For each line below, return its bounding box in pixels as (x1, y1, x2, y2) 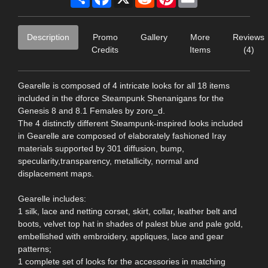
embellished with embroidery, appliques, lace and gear (18, 231, 224, 241)
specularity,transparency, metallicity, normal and (18, 156, 199, 166)
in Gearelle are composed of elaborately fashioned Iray (18, 130, 226, 141)
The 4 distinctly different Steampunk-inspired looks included (18, 118, 243, 128)
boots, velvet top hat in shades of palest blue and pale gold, (18, 218, 243, 229)
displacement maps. (18, 168, 94, 178)
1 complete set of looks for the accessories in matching (18, 256, 226, 266)
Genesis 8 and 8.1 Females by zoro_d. (18, 105, 165, 115)
